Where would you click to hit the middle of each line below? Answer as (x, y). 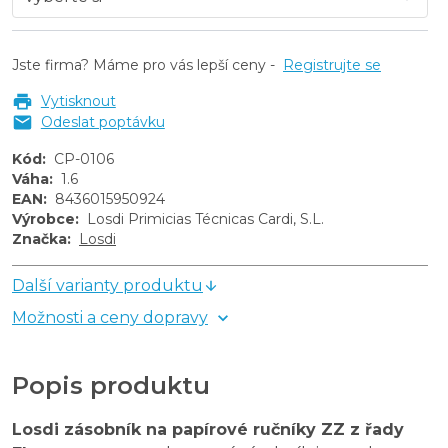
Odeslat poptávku (102, 121)
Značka (39, 238)
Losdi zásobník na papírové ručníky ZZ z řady (208, 429)
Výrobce (43, 218)
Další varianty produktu (107, 285)
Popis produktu (111, 385)
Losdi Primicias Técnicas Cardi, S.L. (205, 218)
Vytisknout (78, 101)
